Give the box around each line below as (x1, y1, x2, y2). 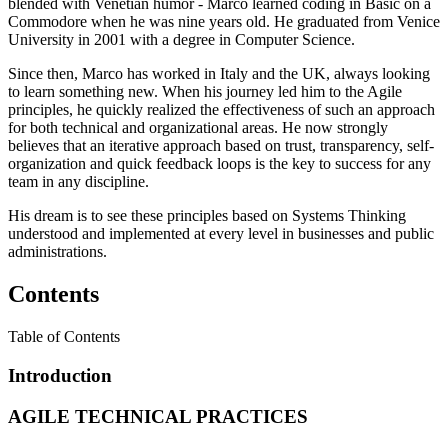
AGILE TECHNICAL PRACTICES (8, 405, 308, 427)
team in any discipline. (8, 173, 149, 191)
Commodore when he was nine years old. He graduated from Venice (8, 13, 440, 31)
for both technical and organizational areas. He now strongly (8, 119, 388, 137)
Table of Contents (8, 328, 120, 346)
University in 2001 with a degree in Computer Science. (8, 31, 355, 49)
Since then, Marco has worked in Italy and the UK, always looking (8, 65, 430, 83)
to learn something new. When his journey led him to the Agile (8, 83, 402, 101)
